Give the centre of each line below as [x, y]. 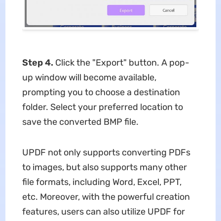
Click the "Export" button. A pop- [122, 63]
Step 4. [38, 63]
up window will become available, [89, 78]
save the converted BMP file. [80, 122]
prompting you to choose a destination [101, 92]
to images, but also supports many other [104, 167]
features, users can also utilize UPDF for [103, 212]
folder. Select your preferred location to [102, 107]
